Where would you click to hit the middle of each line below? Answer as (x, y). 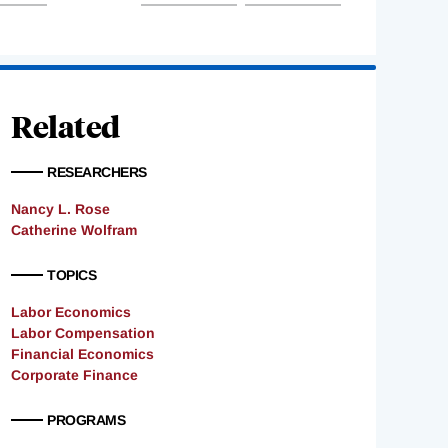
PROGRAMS (86, 420)
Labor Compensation (83, 333)
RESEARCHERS (97, 172)
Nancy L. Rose (60, 209)
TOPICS (71, 275)
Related (65, 126)
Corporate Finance (74, 375)
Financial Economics (82, 354)
